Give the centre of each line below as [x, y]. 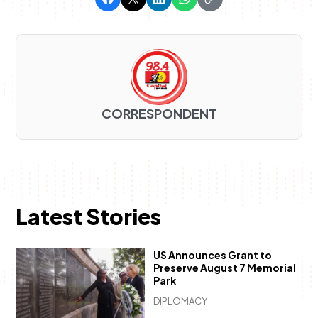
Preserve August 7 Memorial [224, 267]
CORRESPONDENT [159, 113]
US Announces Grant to [212, 254]
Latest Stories [88, 216]
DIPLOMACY [180, 301]
